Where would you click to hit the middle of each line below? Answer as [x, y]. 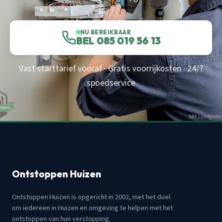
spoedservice [111, 83]
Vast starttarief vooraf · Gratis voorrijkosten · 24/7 [111, 68]
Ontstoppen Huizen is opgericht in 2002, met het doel [91, 197]
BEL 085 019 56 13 [118, 41]
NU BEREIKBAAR [106, 32]
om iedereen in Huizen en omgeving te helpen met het [92, 208]
